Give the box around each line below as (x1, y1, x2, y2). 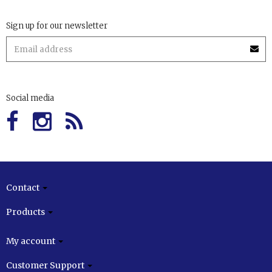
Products (6, 206, 47, 218)
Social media (6, 93, 54, 104)
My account (6, 236, 57, 247)
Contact (6, 182, 41, 194)
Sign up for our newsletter (6, 21, 107, 32)
